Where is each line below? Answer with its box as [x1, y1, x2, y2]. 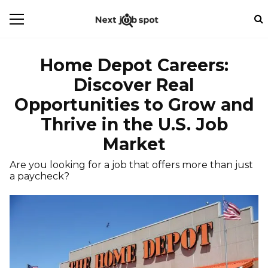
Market [102, 134, 166, 154]
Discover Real [74, 75, 194, 95]
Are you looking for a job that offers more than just [10, 159, 253, 170]
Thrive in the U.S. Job [40, 114, 228, 135]
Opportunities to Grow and [14, 95, 254, 115]
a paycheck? [10, 170, 69, 182]
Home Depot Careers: [39, 55, 229, 75]
